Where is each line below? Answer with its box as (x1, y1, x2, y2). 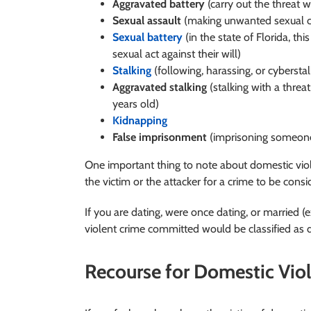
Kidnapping (112, 113, 167, 127)
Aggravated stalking (112, 80, 207, 94)
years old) (112, 96, 159, 110)
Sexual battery (112, 30, 183, 44)
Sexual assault (112, 13, 181, 27)
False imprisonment (112, 130, 207, 144)
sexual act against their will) (112, 47, 241, 60)
